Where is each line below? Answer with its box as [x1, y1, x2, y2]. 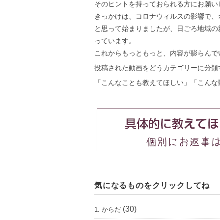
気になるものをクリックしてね [94, 181, 210, 190]
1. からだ [94, 206, 121, 213]
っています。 [94, 37, 136, 45]
